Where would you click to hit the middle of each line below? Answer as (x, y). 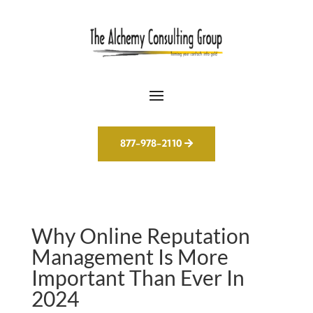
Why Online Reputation (140, 236)
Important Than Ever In (138, 278)
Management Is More (130, 257)
